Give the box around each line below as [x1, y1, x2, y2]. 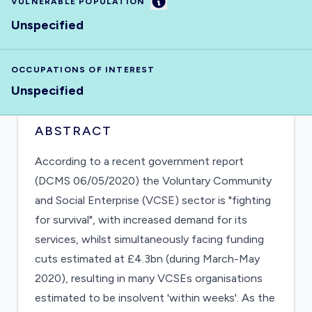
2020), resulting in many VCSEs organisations [35, 272, 263, 285]
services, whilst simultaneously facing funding [35, 233, 264, 246]
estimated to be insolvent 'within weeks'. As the [35, 291, 275, 304]
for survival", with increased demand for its [35, 213, 247, 226]
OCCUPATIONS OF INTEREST [11, 65, 155, 75]
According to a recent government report [35, 155, 244, 168]
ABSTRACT [35, 123, 112, 139]
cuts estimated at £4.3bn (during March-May [35, 252, 260, 265]
